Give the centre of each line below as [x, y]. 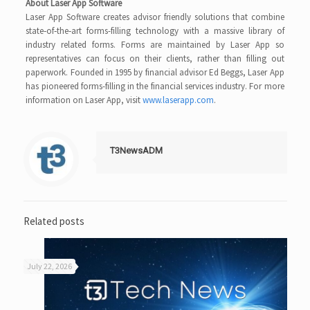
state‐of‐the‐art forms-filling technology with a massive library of [155, 31]
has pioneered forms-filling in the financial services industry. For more [155, 86]
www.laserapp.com [179, 100]
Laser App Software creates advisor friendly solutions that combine [155, 17]
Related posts [54, 221]
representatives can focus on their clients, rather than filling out [155, 58]
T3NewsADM [136, 151]
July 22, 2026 [49, 266]
